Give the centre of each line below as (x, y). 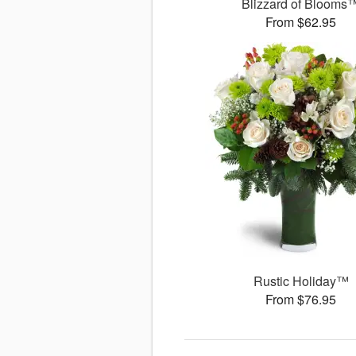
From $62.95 (301, 22)
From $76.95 (301, 300)
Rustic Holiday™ (301, 281)
